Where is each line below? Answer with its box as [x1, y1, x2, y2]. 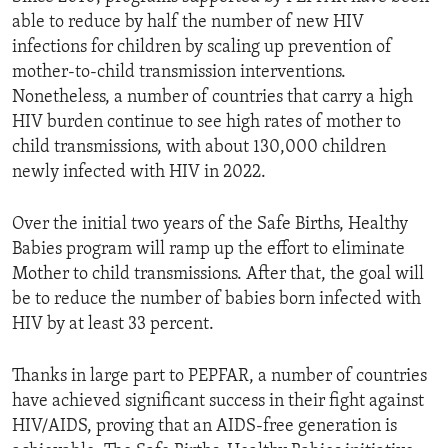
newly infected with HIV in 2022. [12, 163, 266, 183]
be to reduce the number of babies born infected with [12, 290, 421, 310]
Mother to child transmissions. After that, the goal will [12, 265, 424, 285]
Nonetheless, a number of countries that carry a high [12, 88, 413, 108]
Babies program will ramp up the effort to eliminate [12, 240, 405, 260]
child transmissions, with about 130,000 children [12, 138, 386, 158]
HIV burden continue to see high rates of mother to [12, 113, 401, 133]
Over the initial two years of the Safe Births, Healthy [12, 215, 408, 235]
